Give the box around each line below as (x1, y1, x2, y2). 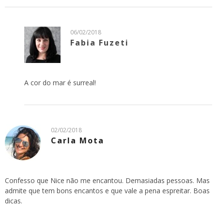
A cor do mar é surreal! (24, 77, 96, 87)
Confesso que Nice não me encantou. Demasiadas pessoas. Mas (5, 175, 210, 185)
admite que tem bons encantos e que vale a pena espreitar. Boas (5, 186, 210, 195)
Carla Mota (51, 135, 104, 146)
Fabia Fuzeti (70, 37, 129, 48)
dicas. (5, 196, 22, 205)
